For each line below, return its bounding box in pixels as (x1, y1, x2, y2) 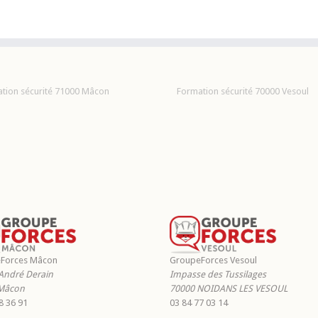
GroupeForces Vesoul (170, 255, 257, 266)
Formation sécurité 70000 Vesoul (177, 85, 309, 97)
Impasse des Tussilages (170, 269, 266, 280)
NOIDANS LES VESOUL (197, 283, 287, 295)
